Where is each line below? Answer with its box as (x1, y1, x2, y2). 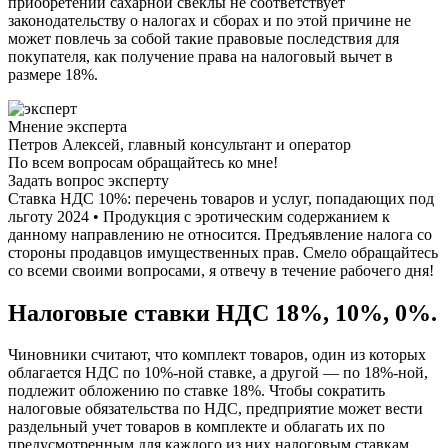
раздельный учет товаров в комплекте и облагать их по (8, 418, 385, 436)
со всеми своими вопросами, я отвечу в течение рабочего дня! (8, 261, 434, 279)
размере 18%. (8, 65, 98, 83)
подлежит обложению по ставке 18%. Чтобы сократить (8, 382, 385, 400)
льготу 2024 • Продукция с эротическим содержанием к (8, 207, 390, 225)
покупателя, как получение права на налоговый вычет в (8, 47, 393, 65)
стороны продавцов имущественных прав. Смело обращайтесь (8, 243, 438, 261)
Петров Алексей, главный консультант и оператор (8, 135, 351, 153)
